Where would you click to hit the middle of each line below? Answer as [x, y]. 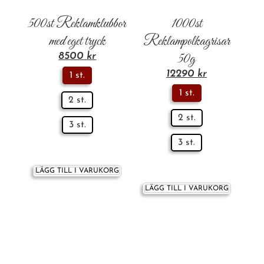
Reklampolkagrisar [187, 42]
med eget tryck [77, 42]
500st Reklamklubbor [77, 24]
